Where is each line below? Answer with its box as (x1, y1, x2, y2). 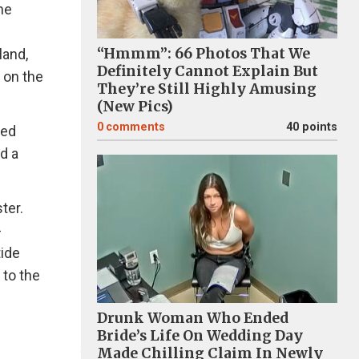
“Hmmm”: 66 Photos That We (97, 45, 310, 63)
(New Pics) (97, 98, 173, 115)
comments (106, 120, 165, 134)
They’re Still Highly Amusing (97, 80, 317, 98)
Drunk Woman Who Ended (97, 309, 288, 327)
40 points (286, 120, 337, 134)
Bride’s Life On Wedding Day (97, 327, 303, 345)
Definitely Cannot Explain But (97, 63, 318, 80)
